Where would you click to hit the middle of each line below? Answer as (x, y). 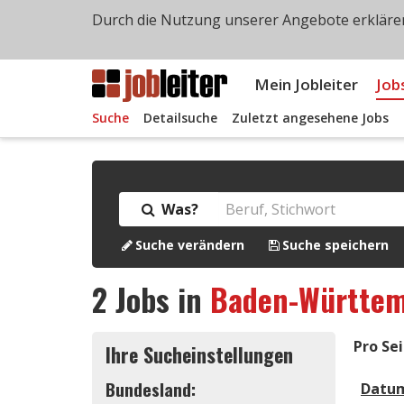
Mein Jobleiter (306, 84)
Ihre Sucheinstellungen (199, 354)
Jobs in (159, 299)
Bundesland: (151, 389)
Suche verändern (190, 245)
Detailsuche (180, 118)
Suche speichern (335, 245)
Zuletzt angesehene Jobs (310, 118)
